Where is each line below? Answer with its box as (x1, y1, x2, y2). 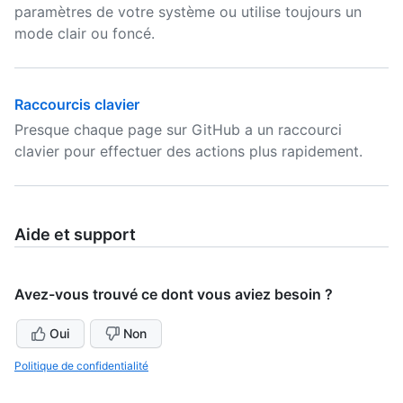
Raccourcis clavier (14, 95, 139, 113)
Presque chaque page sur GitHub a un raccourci (14, 121, 342, 139)
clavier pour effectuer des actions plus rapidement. (14, 142, 363, 160)
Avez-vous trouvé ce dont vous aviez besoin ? (14, 285, 333, 303)
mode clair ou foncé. (14, 24, 155, 42)
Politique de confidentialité (14, 359, 148, 372)
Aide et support (14, 225, 136, 244)
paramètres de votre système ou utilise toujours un (14, 3, 362, 21)
